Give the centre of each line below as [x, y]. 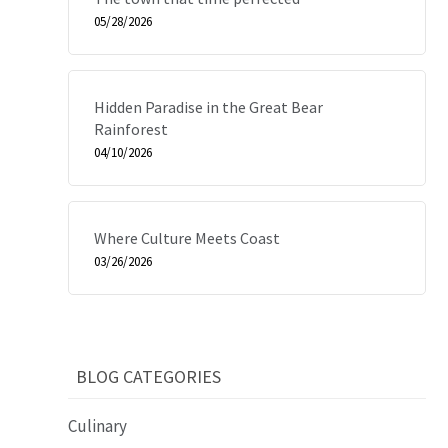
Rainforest [131, 129]
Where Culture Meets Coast [187, 238]
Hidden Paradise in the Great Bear [209, 107]
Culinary [98, 426]
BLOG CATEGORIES [149, 376]
